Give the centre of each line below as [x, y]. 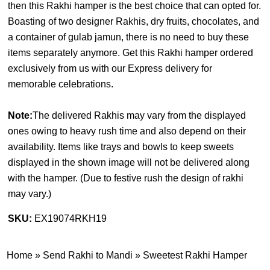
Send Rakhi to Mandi [88, 255]
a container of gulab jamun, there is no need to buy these [129, 37]
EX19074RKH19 [71, 218]
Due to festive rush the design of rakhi [164, 178]
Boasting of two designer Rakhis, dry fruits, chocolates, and [134, 21]
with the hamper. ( [46, 178]
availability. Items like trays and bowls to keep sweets [121, 146]
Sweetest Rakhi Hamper [195, 255]
